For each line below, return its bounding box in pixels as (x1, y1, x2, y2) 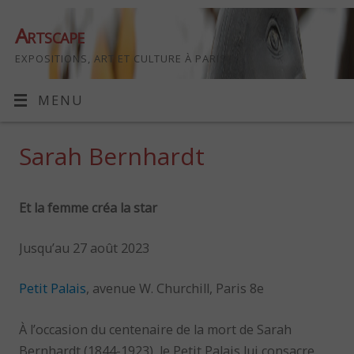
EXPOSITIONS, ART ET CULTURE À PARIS (15, 51, 227, 66)
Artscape (15, 21, 85, 50)
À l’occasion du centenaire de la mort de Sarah (19, 320, 292, 338)
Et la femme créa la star (19, 198, 158, 217)
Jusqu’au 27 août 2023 (19, 239, 150, 257)
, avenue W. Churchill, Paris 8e (86, 280, 265, 298)
